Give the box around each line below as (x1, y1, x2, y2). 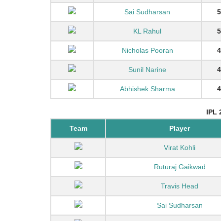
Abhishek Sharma (119, 85, 175, 93)
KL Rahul (133, 27, 161, 35)
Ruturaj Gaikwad (153, 163, 206, 171)
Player (169, 124, 190, 132)
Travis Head (161, 182, 198, 190)
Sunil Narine (128, 66, 166, 74)
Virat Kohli (164, 144, 195, 151)
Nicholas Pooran (121, 46, 173, 54)
